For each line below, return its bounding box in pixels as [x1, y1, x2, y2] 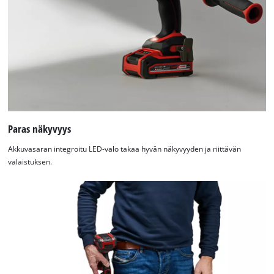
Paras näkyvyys [8, 121, 72, 136]
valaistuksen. [8, 157, 53, 167]
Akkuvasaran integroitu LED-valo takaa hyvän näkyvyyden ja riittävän [8, 144, 242, 154]
